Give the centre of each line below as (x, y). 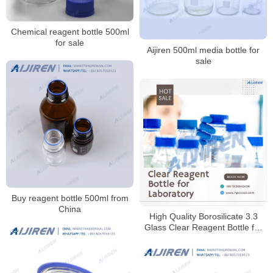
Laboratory (203, 238)
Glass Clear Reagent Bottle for (203, 227)
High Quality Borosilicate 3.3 (203, 216)
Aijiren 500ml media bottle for (203, 50)
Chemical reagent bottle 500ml (70, 32)
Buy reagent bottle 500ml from (70, 198)
